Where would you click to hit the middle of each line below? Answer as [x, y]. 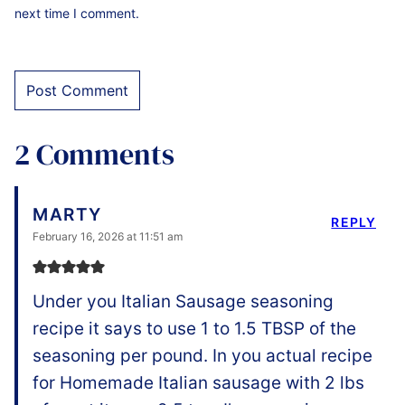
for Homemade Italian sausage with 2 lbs [198, 382]
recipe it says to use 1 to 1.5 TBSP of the [194, 328]
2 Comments [94, 154]
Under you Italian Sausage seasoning [183, 301]
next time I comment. [77, 13]
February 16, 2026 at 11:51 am [108, 236]
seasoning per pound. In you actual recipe [202, 355]
